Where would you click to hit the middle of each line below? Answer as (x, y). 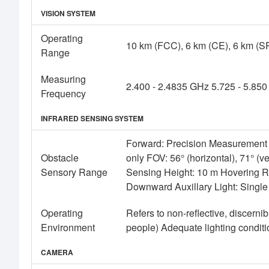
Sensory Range (74, 172)
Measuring (63, 79)
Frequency (63, 94)
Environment (68, 228)
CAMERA (57, 252)
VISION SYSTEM (68, 14)
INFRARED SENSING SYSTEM (92, 119)
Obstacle (60, 158)
